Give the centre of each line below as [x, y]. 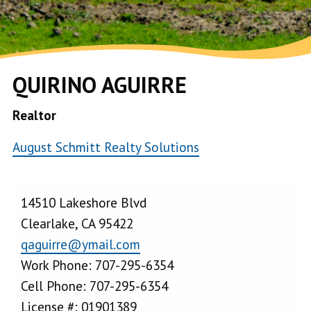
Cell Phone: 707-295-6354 [94, 285]
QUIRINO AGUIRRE [100, 84]
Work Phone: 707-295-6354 [97, 264]
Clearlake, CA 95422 [77, 223]
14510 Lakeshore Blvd [84, 202]
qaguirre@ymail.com [81, 244]
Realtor [34, 115]
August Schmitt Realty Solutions [106, 146]
